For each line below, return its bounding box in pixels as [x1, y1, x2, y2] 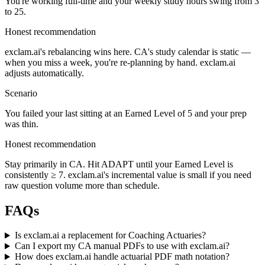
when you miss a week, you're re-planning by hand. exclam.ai [5, 57, 235, 67]
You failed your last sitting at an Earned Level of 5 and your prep [5, 108, 247, 118]
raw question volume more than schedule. [5, 180, 160, 190]
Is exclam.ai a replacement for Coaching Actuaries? [14, 230, 206, 241]
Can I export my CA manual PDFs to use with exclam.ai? [14, 241, 230, 251]
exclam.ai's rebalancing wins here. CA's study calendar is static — [5, 46, 251, 57]
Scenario [5, 88, 37, 98]
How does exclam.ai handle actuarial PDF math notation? [14, 251, 230, 262]
